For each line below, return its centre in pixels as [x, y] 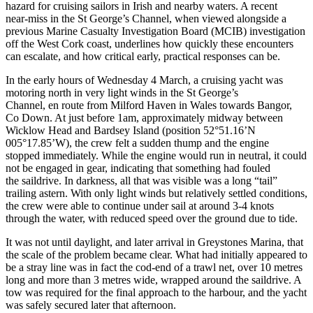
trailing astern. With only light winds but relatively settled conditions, [156, 193]
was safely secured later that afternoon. [92, 305]
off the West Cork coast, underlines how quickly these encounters [150, 43]
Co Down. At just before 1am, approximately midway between [144, 117]
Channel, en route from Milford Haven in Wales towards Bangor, [149, 105]
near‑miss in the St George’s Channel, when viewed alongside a [146, 18]
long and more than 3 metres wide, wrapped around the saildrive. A [153, 279]
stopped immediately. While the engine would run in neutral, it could [156, 155]
